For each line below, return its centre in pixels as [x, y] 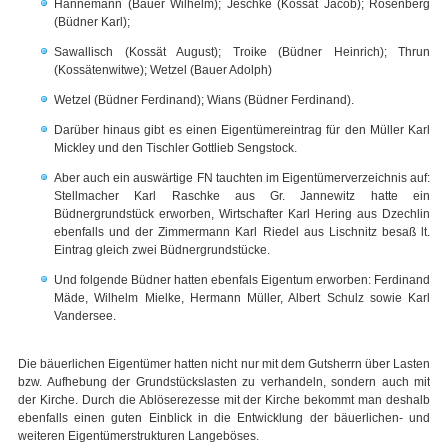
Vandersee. [85, 316]
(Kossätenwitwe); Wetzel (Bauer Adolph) [163, 70]
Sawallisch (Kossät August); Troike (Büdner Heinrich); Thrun [242, 52]
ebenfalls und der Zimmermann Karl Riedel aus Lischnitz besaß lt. [242, 232]
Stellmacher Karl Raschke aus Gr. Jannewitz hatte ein [242, 196]
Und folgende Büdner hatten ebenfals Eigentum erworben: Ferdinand [242, 280]
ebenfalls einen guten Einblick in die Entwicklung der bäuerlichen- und [224, 418]
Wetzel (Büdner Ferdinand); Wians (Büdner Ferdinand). [204, 100]
